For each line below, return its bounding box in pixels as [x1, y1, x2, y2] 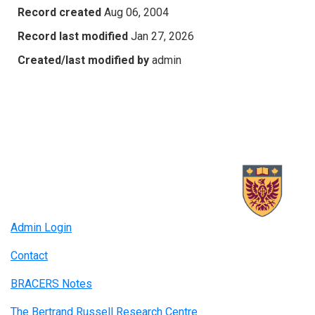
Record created [18, 5, 101, 19]
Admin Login [11, 221, 72, 235]
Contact [11, 249, 48, 263]
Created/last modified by [18, 53, 149, 67]
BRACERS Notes [11, 277, 92, 291]
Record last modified [18, 29, 128, 43]
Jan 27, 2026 [131, 29, 194, 43]
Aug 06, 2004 [104, 5, 169, 19]
